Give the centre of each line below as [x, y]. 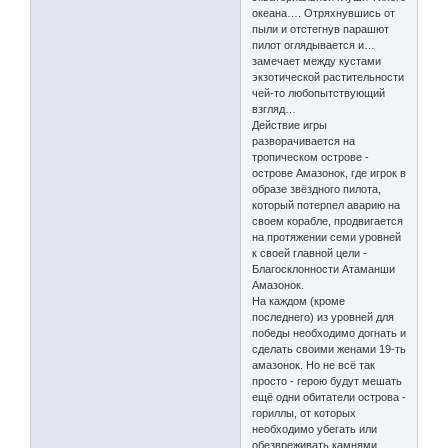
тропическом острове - [311, 157]
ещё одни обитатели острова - [329, 397]
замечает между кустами [317, 61]
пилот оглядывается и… [314, 45]
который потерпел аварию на [326, 205]
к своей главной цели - [310, 253]
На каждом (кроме [299, 301]
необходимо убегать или [315, 429]
